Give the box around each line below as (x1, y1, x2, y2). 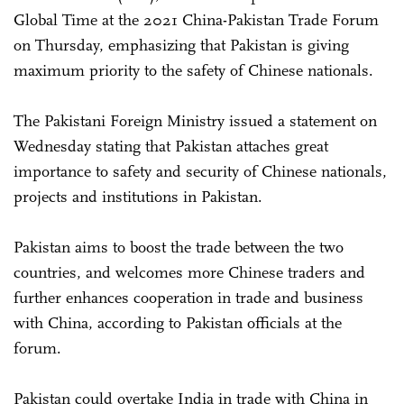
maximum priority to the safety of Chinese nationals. (14, 60, 378, 80)
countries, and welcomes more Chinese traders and (14, 262, 365, 282)
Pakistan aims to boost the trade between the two (14, 236, 344, 257)
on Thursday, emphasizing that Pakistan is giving (14, 34, 349, 55)
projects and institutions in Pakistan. (14, 186, 262, 207)
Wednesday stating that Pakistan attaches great (14, 135, 328, 156)
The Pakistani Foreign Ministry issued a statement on (14, 110, 377, 131)
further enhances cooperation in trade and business (14, 287, 363, 308)
